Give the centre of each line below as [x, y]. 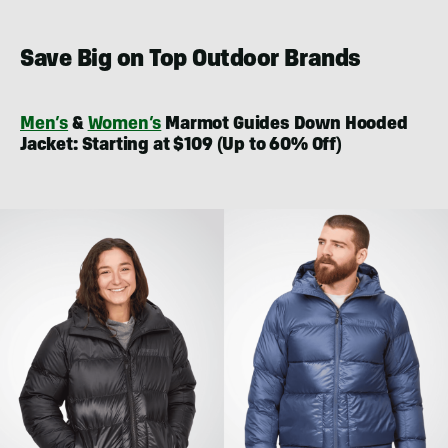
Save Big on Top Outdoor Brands [190, 60]
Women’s [124, 124]
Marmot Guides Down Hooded [284, 124]
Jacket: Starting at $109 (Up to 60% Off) [181, 145]
